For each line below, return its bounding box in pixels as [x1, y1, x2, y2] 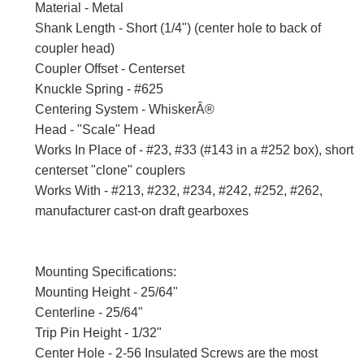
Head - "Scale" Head [35, 123, 155, 137]
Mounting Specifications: [35, 265, 176, 279]
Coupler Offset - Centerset [35, 62, 184, 76]
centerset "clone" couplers [35, 163, 185, 178]
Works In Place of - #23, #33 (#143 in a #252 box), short [35, 143, 353, 158]
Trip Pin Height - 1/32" [35, 326, 162, 340]
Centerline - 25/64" [35, 305, 143, 320]
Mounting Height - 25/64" [35, 285, 178, 300]
